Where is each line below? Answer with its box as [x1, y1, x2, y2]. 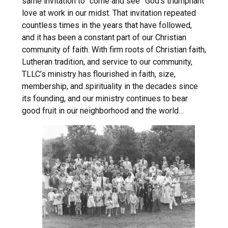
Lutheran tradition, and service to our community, [21, 57, 192, 67]
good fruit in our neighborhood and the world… [21, 106, 184, 116]
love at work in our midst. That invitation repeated [21, 8, 196, 18]
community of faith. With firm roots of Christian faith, [21, 45, 206, 55]
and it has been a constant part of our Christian [21, 33, 186, 43]
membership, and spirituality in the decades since [21, 81, 198, 92]
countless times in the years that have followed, [21, 20, 192, 31]
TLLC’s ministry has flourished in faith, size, [21, 69, 176, 79]
